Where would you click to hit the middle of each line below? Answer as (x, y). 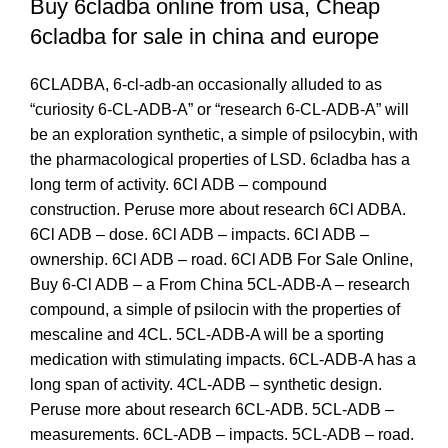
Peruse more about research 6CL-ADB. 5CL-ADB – (212, 409)
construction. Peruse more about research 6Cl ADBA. (218, 209)
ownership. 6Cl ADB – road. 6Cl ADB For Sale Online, (221, 259)
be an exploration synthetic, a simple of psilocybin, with (224, 134)
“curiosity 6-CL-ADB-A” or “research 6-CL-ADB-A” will (219, 109)
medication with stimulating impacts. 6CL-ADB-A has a (223, 359)
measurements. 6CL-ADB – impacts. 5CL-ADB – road (220, 434)
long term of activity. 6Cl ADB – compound (178, 184)
